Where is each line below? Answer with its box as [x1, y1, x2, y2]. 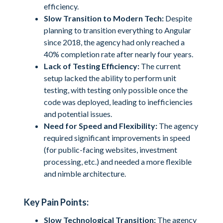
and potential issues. [44, 109, 112, 118]
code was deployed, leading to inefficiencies [44, 97, 193, 107]
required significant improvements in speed [44, 133, 190, 142]
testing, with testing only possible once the [44, 85, 188, 95]
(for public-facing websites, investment [44, 145, 177, 154]
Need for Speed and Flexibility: [44, 121, 157, 130]
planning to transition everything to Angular [44, 25, 191, 35]
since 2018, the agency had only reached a [44, 37, 185, 47]
